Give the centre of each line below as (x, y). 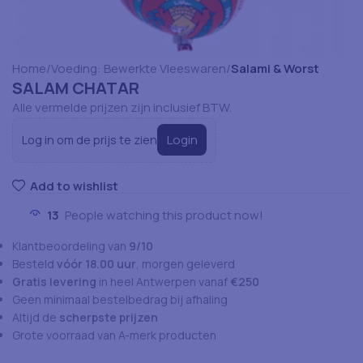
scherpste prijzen (109, 318)
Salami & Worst (275, 68)
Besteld (34, 264)
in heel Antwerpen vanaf (163, 282)
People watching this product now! (164, 216)
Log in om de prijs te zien (90, 139)
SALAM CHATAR (76, 88)
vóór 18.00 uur (96, 264)
